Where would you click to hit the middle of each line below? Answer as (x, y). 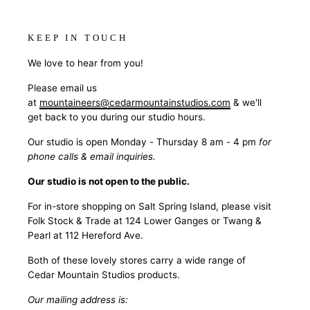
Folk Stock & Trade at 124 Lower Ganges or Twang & (145, 220)
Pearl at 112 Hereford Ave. (85, 235)
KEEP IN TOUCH (78, 38)
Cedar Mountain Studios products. (104, 274)
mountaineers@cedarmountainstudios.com (135, 102)
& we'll (246, 102)
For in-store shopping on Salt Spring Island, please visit (149, 206)
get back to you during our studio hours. (117, 117)
